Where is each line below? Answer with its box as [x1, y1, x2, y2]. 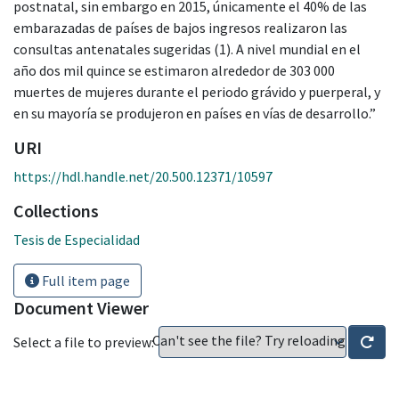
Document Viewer [13, 296, 149, 319]
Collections [13, 199, 99, 222]
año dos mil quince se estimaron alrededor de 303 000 [13, 61, 335, 79]
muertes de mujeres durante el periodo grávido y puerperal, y [13, 82, 380, 101]
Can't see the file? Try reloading [152, 330, 348, 349]
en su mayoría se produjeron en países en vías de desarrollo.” [13, 103, 376, 122]
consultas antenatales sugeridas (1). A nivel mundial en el [13, 39, 361, 58]
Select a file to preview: [13, 332, 154, 351]
